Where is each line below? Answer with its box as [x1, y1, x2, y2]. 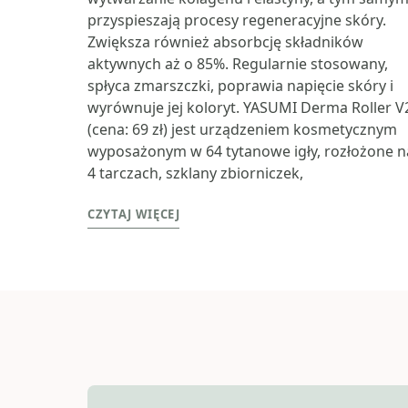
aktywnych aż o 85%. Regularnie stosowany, [87, 53, 388, 74]
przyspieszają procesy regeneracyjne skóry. [87, 9, 386, 30]
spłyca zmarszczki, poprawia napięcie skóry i [87, 75, 393, 96]
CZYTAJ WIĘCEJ [87, 205, 180, 222]
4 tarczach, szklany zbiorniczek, [87, 162, 303, 183]
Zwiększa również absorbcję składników [87, 31, 363, 52]
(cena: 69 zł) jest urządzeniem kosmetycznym [87, 118, 397, 139]
